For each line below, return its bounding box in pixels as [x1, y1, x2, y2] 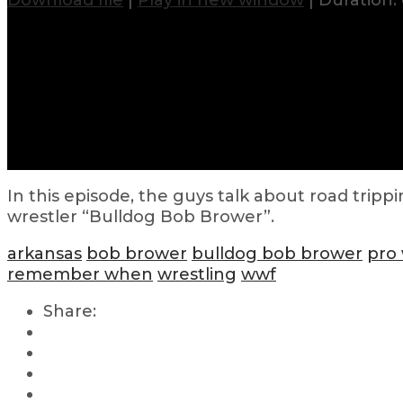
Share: [43, 300, 96, 321]
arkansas [7, 243, 82, 264]
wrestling [157, 264, 237, 284]
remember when [7, 264, 153, 284]
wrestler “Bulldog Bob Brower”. [7, 206, 274, 227]
